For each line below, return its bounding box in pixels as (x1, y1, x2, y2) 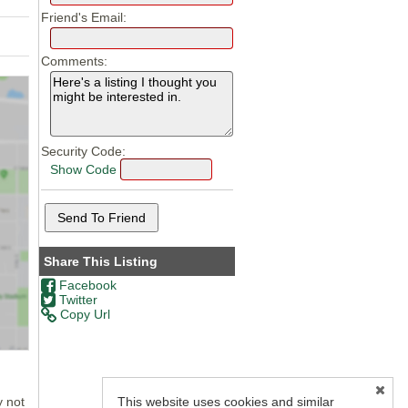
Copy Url (56, 307, 111, 322)
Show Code (50, 162, 117, 178)
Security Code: (41, 144, 127, 159)
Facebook (56, 278, 117, 293)
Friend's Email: (41, 10, 127, 25)
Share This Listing (44, 254, 158, 270)
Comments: (41, 54, 108, 69)
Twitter (56, 292, 98, 308)
